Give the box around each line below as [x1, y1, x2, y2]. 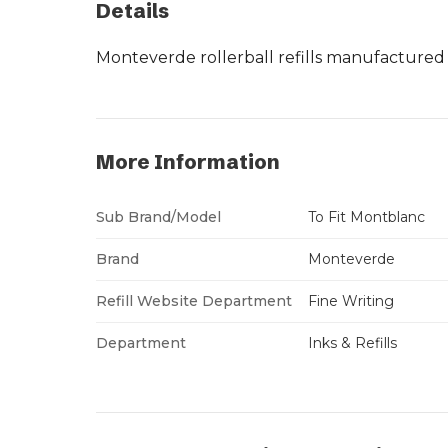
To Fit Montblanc [308, 207, 425, 226]
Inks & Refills [308, 333, 397, 352]
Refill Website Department [96, 291, 292, 310]
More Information [96, 148, 280, 174]
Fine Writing [308, 291, 394, 310]
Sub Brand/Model [96, 207, 221, 226]
